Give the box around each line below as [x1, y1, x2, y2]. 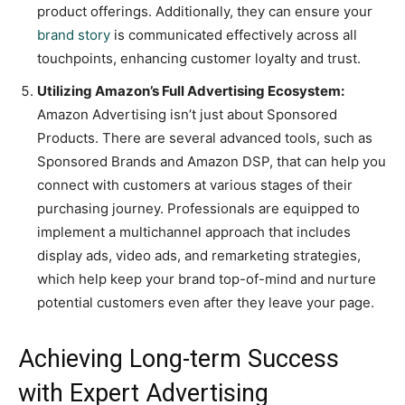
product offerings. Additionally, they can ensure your [37, 3, 372, 21]
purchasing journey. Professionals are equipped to [37, 200, 360, 218]
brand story [37, 26, 110, 44]
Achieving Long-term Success [18, 344, 339, 374]
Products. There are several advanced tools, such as [37, 129, 372, 147]
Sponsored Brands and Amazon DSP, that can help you [37, 153, 386, 171]
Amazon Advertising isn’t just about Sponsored [37, 106, 337, 124]
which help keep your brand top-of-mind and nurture [37, 270, 376, 288]
